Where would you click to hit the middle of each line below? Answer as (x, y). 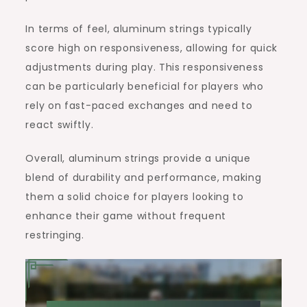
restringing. (55, 235)
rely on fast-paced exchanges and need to (139, 105)
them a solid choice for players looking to (135, 196)
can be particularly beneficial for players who (145, 86)
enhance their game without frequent (126, 216)
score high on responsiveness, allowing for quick (152, 48)
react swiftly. (60, 124)
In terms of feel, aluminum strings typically (139, 28)
